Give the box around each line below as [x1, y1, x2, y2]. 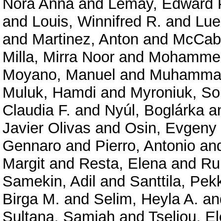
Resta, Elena [79, 154, 167, 172]
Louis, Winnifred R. [32, 12, 161, 30]
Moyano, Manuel [2, 66, 115, 83]
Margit [2, 154, 45, 172]
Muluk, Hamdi [2, 83, 96, 101]
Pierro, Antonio [95, 137, 195, 154]
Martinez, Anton [32, 30, 139, 48]
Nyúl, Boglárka [105, 101, 204, 119]
